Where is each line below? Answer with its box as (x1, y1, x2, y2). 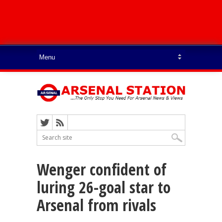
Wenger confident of (37, 158, 166, 180)
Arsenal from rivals (37, 194, 156, 216)
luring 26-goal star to (37, 176, 170, 198)
